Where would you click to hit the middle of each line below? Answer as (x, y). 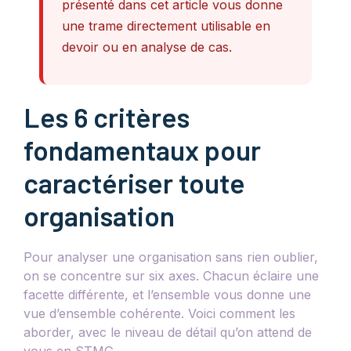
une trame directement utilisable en (166, 25)
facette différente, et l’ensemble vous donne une (167, 295)
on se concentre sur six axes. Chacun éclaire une (171, 276)
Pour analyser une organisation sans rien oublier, (171, 257)
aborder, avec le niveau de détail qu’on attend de (168, 333)
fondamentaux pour (142, 150)
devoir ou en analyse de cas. (147, 47)
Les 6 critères (107, 117)
